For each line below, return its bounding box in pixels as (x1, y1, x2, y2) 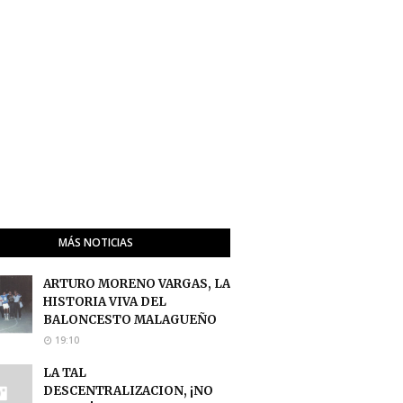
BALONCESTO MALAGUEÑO (43, 311, 217, 327)
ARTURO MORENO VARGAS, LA (43, 275, 230, 291)
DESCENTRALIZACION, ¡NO (43, 382, 213, 399)
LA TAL (43, 364, 86, 381)
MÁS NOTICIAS (58, 234, 133, 250)
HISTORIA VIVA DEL (43, 293, 166, 309)
